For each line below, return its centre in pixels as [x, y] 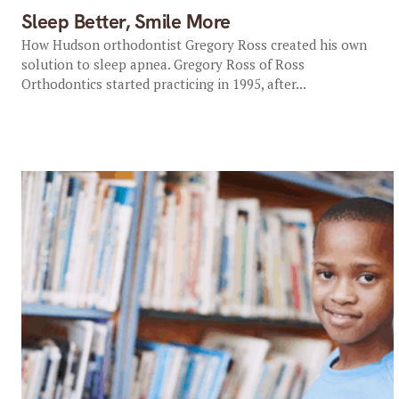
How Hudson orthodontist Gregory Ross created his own [194, 45]
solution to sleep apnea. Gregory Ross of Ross [163, 64]
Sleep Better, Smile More [126, 22]
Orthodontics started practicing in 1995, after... [163, 84]
